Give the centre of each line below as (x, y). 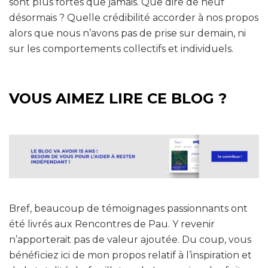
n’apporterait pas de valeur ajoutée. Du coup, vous (130, 239)
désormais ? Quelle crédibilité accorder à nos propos (134, 17)
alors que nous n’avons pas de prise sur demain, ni (127, 33)
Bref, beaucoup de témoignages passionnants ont (128, 208)
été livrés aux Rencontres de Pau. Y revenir (112, 224)
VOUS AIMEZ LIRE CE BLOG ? (118, 98)
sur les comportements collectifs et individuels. (121, 48)
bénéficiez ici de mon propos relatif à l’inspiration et (130, 255)
